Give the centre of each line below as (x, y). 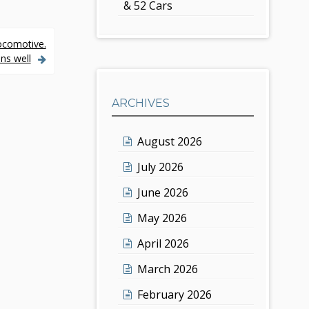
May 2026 (162, 218)
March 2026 (168, 269)
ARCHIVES (141, 103)
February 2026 (175, 294)
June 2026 (163, 192)
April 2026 (163, 243)
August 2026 (170, 141)
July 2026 (161, 167)
